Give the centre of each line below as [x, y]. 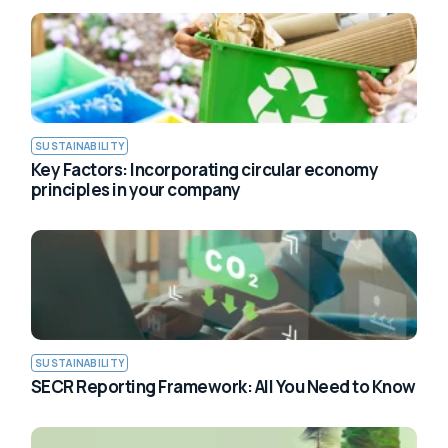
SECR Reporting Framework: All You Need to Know [223, 386]
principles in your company [136, 189]
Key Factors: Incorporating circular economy [205, 169]
